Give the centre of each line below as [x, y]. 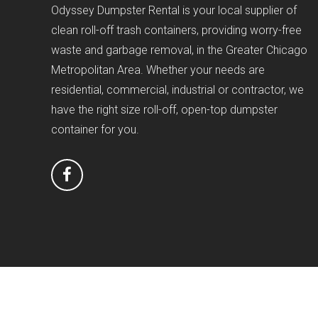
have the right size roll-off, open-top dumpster [164, 109]
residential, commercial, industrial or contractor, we [177, 89]
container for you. [95, 129]
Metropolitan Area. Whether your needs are [158, 70]
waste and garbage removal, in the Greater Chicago [179, 50]
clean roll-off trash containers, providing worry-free [176, 30]
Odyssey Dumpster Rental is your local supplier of [174, 10]
